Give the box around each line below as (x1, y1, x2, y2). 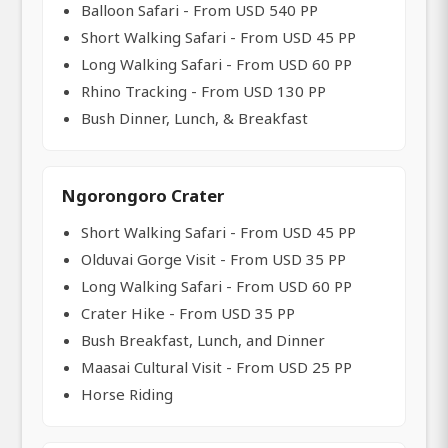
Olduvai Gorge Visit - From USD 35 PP (81, 248, 346, 269)
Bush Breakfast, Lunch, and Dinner (81, 329, 325, 350)
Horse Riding (81, 383, 173, 404)
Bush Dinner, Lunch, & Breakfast (81, 107, 308, 128)
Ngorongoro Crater (61, 183, 224, 207)
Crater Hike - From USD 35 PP (81, 302, 295, 323)
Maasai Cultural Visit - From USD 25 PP (81, 356, 352, 377)
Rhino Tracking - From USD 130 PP (81, 80, 326, 101)
